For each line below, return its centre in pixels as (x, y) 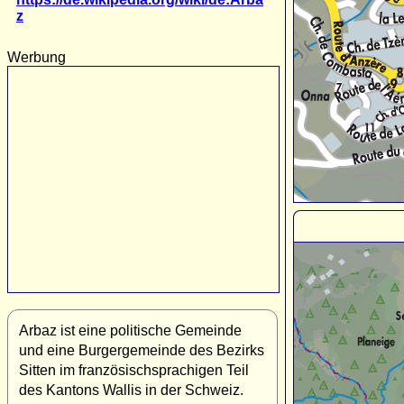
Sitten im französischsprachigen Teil (134, 370)
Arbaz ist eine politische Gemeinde (130, 330)
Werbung (37, 57)
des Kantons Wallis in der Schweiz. (131, 390)
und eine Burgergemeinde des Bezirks (142, 350)
